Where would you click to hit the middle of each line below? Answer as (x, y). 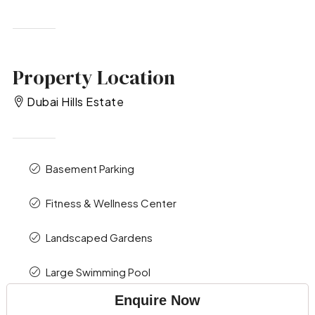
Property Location (94, 78)
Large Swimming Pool (98, 271)
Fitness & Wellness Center (111, 202)
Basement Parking (90, 168)
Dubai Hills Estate (76, 102)
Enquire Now (157, 300)
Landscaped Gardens (99, 237)
